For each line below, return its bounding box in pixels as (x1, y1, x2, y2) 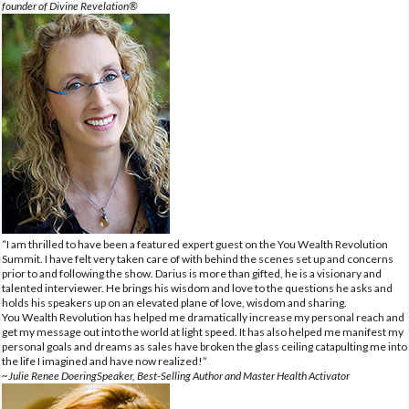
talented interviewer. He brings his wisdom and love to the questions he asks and (2, 280, 393, 295)
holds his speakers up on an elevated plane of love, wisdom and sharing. (2, 295, 347, 309)
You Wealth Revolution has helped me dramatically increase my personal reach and (2, 309, 404, 324)
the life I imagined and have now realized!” (2, 353, 207, 368)
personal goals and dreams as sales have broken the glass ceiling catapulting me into (2, 339, 407, 353)
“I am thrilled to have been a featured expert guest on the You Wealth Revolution (2, 236, 388, 251)
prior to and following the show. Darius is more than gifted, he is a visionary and (2, 266, 382, 280)
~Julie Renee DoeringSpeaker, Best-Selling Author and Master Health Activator (2, 368, 350, 383)
